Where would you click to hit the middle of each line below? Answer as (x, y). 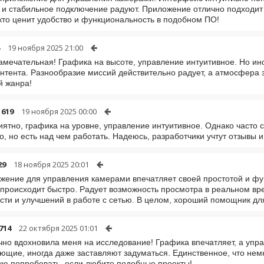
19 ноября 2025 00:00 (59, 111)
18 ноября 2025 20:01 (51, 164)
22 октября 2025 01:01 (58, 228)
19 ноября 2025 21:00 (45, 48)
